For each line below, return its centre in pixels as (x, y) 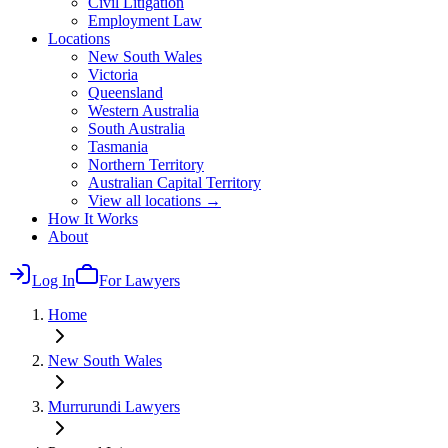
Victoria (113, 74)
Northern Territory (146, 164)
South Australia (136, 128)
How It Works (93, 218)
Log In (53, 280)
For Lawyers (139, 280)
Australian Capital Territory (174, 182)
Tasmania (118, 146)
